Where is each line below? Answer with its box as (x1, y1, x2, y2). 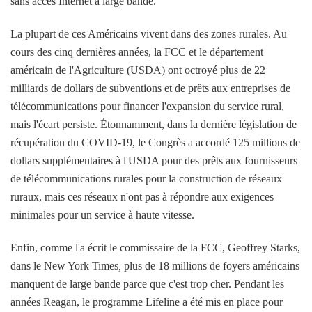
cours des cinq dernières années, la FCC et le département (10, 46, 263, 58)
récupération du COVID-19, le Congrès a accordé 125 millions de (10, 136, 300, 149)
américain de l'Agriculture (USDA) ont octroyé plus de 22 (10, 64, 265, 77)
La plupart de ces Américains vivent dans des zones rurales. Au (10, 28, 287, 40)
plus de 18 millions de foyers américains (124, 260, 299, 272)
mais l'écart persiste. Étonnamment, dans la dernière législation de (10, 118, 297, 131)
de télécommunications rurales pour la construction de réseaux (10, 173, 282, 185)
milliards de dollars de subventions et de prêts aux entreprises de (10, 82, 290, 95)
